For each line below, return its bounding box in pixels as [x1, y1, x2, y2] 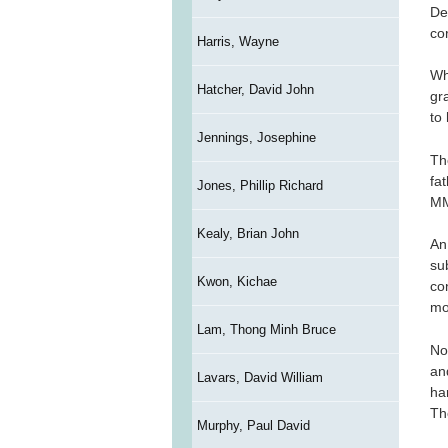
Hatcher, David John [196, 82, 314, 98]
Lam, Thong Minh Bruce [196, 322, 336, 338]
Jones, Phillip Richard [196, 178, 323, 194]
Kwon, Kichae [196, 274, 277, 290]
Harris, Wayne [196, 34, 279, 50]
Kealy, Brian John [196, 226, 299, 242]
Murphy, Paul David [196, 418, 310, 434]
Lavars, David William [196, 370, 323, 386]
